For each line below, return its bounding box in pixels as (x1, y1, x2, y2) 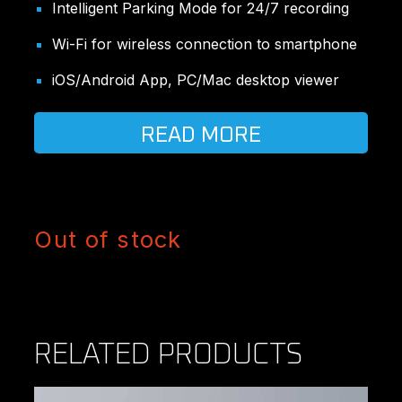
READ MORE (141, 124, 261, 146)
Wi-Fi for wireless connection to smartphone (52, 35, 358, 54)
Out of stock (34, 224, 182, 253)
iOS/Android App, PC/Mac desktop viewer (52, 71, 340, 90)
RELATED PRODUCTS (34, 341, 303, 371)
